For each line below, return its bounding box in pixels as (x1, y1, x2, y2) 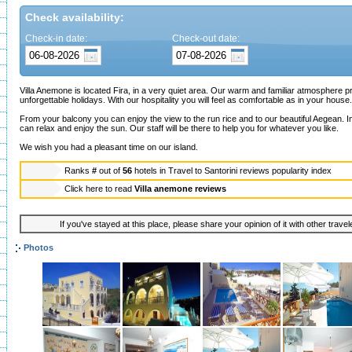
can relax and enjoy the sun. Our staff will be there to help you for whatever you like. (20, 123, 339, 133)
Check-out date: (172, 33, 240, 44)
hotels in (134, 166, 168, 175)
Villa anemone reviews (134, 184, 226, 193)
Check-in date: (25, 33, 87, 44)
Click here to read (64, 184, 134, 193)
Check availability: (25, 11, 124, 24)
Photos (24, 243, 53, 252)
